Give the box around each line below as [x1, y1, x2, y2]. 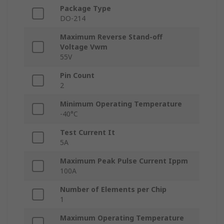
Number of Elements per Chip [60, 184, 166, 194]
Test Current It [60, 127, 115, 137]
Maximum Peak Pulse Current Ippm [60, 156, 188, 166]
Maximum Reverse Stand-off [60, 32, 162, 42]
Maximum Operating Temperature [60, 213, 184, 223]
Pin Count [60, 70, 94, 80]
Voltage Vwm [60, 42, 107, 52]
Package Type [60, 3, 111, 13]
